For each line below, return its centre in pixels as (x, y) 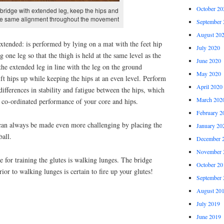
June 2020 (208, 61)
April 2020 (209, 87)
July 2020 (208, 48)
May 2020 (208, 74)
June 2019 (208, 217)
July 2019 (208, 204)
